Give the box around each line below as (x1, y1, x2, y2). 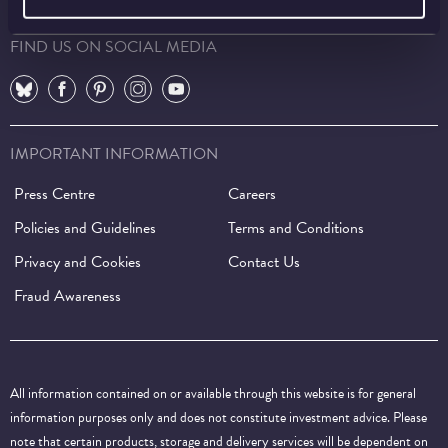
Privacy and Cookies (14, 249, 141, 274)
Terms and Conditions (228, 215, 364, 240)
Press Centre (14, 181, 95, 206)
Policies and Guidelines (14, 215, 156, 240)
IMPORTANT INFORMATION (10, 141, 218, 166)
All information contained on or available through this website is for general (10, 382, 416, 404)
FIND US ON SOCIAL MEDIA (10, 34, 217, 59)
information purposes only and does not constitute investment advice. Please (10, 406, 427, 428)
